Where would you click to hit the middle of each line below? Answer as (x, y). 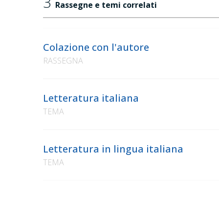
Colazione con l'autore (96, 47)
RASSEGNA (63, 61)
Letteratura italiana (91, 98)
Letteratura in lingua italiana (113, 149)
